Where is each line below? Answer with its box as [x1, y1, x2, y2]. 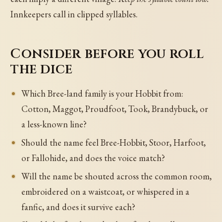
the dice [10, 59, 73, 78]
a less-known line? [21, 118, 87, 130]
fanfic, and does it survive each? [21, 201, 135, 213]
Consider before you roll [10, 44, 204, 63]
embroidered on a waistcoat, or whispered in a [21, 185, 189, 197]
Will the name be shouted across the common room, [21, 170, 212, 182]
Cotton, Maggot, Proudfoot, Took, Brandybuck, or [21, 103, 208, 114]
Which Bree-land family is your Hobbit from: [21, 87, 183, 99]
